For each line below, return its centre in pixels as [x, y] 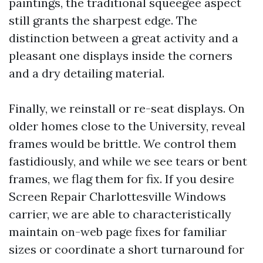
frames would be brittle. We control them [123, 143]
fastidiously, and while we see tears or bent [128, 161]
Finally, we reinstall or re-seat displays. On [127, 108]
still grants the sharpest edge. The [103, 20]
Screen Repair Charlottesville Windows [117, 196]
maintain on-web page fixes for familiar [118, 231]
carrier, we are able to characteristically [120, 214]
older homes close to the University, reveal [127, 126]
